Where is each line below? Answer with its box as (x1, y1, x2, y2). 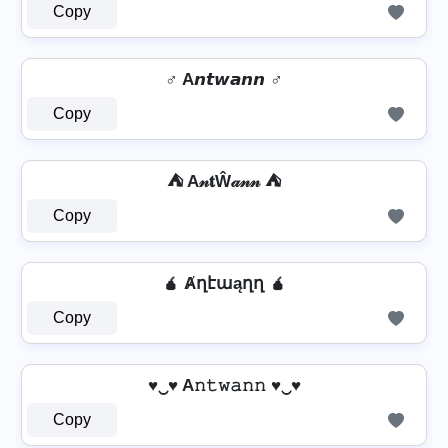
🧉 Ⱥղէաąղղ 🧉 (162, 274, 286, 293)
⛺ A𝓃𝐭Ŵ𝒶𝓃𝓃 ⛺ (167, 172, 281, 191)
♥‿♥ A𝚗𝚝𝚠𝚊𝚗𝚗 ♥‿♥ (147, 376, 301, 395)
